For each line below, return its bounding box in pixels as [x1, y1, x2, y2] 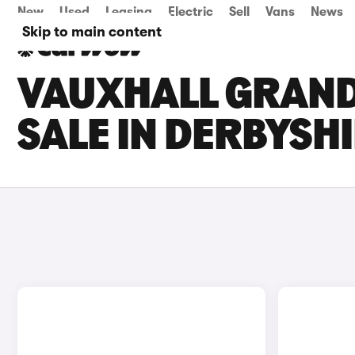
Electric [168, 5, 213, 19]
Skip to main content [22, 24, 162, 40]
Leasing [105, 5, 152, 19]
